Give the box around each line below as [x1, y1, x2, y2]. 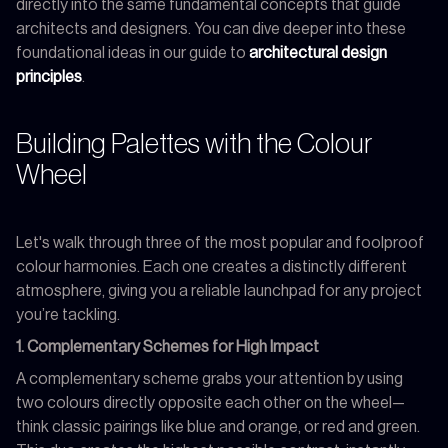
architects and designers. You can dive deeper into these [16, 20, 406, 37]
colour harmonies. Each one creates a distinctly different [16, 258, 407, 275]
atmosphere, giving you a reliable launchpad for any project [16, 282, 422, 299]
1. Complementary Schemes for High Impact [16, 338, 319, 355]
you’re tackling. [16, 306, 120, 323]
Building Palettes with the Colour [16, 129, 372, 158]
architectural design [249, 44, 387, 61]
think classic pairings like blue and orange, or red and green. [16, 418, 420, 435]
